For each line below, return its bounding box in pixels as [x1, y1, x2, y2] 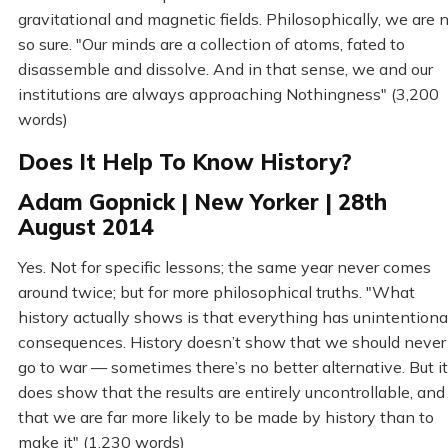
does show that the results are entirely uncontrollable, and [17, 382, 445, 403]
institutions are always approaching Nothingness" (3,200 [17, 84, 439, 105]
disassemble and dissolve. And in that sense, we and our [17, 59, 433, 80]
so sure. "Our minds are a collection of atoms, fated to [17, 34, 405, 55]
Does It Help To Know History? [17, 148, 352, 177]
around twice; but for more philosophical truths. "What [17, 282, 415, 303]
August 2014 [17, 213, 154, 242]
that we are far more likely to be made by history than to [17, 407, 434, 428]
